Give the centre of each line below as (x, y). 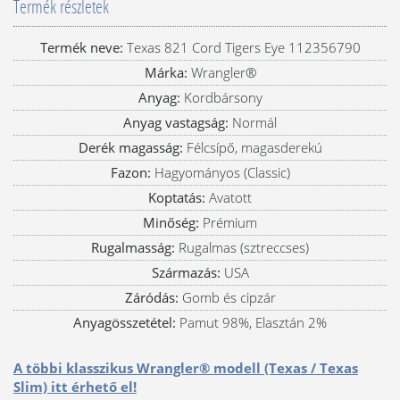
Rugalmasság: (133, 247)
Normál (253, 122)
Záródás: (151, 297)
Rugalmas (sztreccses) (242, 247)
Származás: (186, 272)
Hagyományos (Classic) (220, 172)
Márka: (166, 72)
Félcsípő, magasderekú (252, 147)
